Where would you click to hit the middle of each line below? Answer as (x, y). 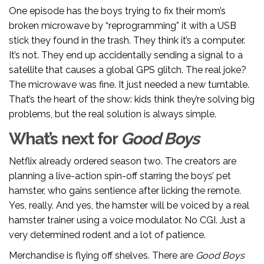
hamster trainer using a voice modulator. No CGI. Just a (127, 220)
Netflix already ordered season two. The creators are (123, 161)
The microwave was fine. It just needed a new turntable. (129, 85)
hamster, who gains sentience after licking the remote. (125, 191)
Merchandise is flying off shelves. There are (102, 256)
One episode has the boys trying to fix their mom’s (117, 11)
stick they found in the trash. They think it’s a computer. (127, 41)
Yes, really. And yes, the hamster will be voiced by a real (129, 206)
